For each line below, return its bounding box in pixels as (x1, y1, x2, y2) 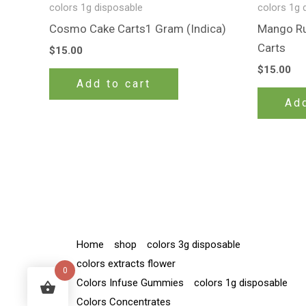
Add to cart (76, 76, 151, 90)
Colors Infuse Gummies (76, 277, 184, 290)
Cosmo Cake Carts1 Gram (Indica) (49, 22, 226, 36)
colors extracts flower (76, 258, 176, 270)
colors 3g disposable (147, 238, 240, 251)
